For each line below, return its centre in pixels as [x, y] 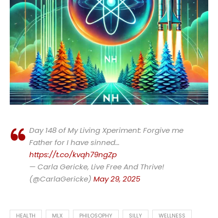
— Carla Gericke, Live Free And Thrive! [97, 167]
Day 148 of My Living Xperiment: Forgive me [106, 130]
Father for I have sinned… [74, 142]
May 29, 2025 [117, 179]
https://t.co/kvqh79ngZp [73, 154]
